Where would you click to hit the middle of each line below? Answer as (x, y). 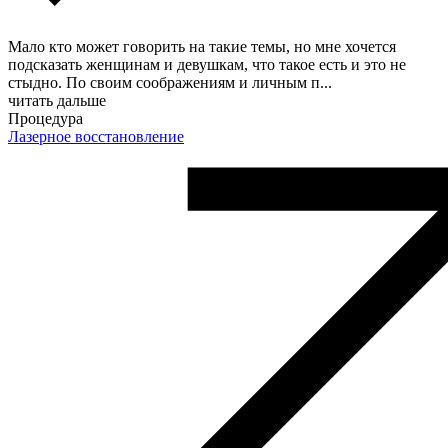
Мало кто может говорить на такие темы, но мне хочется (202, 46)
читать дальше (57, 100)
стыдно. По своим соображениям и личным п (164, 82)
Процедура (45, 118)
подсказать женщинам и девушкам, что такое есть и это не (207, 64)
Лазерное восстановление (96, 136)
